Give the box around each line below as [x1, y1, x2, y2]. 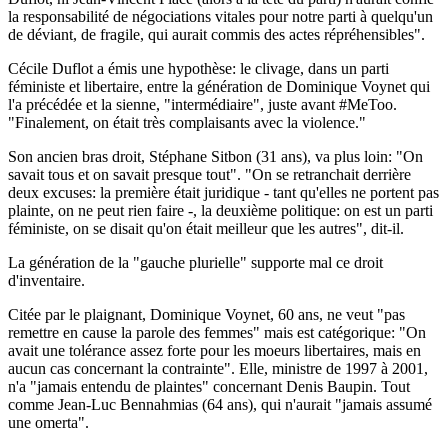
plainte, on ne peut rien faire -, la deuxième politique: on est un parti [8, 201, 433, 219]
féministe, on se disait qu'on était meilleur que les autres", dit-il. [8, 219, 404, 237]
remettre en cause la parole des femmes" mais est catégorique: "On [8, 323, 426, 341]
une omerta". [8, 413, 89, 431]
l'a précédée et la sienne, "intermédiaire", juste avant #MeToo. [8, 95, 397, 113]
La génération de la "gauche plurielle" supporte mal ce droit [8, 253, 383, 271]
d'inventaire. [8, 271, 85, 289]
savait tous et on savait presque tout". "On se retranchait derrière [8, 165, 411, 183]
